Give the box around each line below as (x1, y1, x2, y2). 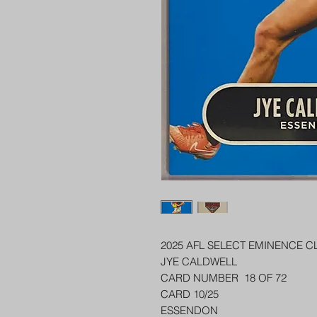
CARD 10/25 (161, 287, 219, 301)
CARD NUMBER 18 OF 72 (161, 271, 287, 284)
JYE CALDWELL (161, 255, 237, 268)
